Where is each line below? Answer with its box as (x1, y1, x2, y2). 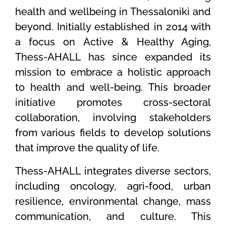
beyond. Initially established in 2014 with (15, 20, 211, 33)
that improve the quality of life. (15, 141, 159, 154)
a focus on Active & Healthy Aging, (15, 35, 211, 48)
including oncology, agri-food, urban (15, 180, 211, 192)
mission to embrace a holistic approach (15, 66, 211, 78)
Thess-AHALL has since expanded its (15, 50, 211, 63)
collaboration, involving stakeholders (15, 111, 211, 124)
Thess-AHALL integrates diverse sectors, (15, 164, 211, 177)
